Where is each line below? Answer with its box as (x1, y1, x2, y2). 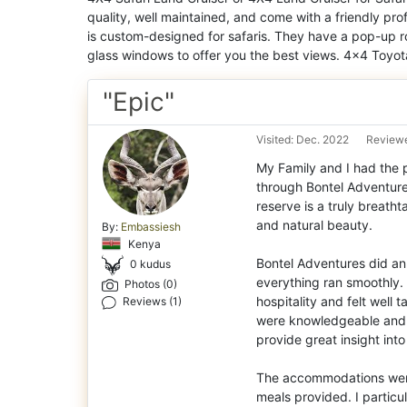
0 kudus (130, 257, 172, 272)
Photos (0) (121, 277, 177, 292)
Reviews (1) (120, 293, 183, 308)
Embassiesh (121, 220, 181, 234)
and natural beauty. (256, 216, 372, 233)
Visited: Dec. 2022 (256, 133, 349, 147)
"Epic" (103, 86, 174, 118)
